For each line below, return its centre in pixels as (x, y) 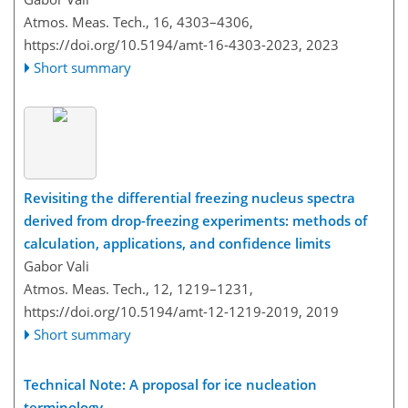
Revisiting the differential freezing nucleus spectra (189, 197)
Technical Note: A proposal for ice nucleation (170, 384)
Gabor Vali (56, 265)
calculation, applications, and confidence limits (177, 243)
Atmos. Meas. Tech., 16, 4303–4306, (138, 22)
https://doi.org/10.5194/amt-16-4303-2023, (163, 45)
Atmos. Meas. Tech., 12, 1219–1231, (138, 288)
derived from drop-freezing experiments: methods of (195, 220)
